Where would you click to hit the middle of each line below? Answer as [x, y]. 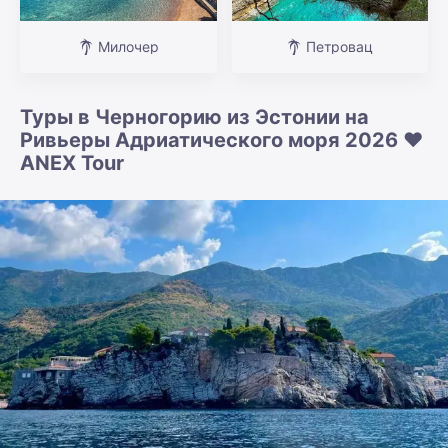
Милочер [128, 46]
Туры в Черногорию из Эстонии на [194, 116]
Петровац [340, 46]
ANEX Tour [72, 162]
